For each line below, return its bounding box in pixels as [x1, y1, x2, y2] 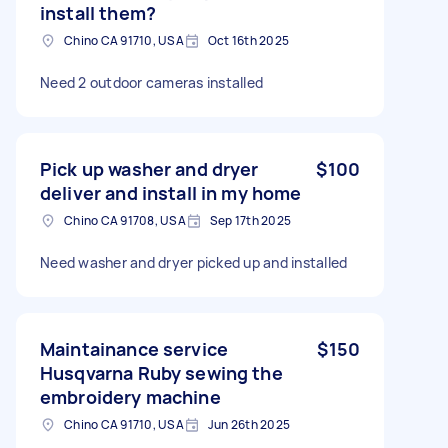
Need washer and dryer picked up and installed [40, 252, 348, 272]
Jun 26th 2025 [207, 415, 290, 433]
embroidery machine [40, 384, 221, 409]
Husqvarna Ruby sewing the [40, 360, 283, 385]
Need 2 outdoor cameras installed [40, 72, 263, 92]
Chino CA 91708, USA [64, 211, 186, 229]
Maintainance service [40, 336, 228, 361]
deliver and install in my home [40, 180, 302, 205]
